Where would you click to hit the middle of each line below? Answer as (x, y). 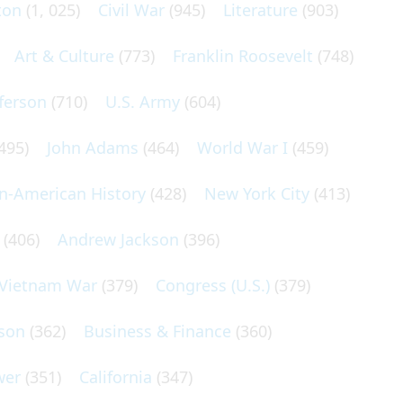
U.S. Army (143, 102)
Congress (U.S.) (213, 285)
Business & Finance (157, 331)
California (116, 377)
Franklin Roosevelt (243, 56)
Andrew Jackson (118, 239)
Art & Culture (64, 56)
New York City (257, 193)
